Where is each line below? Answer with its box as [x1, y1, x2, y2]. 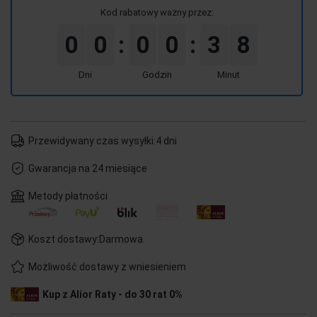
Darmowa [99, 234, 143, 245]
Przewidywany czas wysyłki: [28, 135, 156, 146]
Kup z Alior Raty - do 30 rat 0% [42, 289, 183, 300]
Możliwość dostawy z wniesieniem [28, 261, 186, 272]
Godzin [142, 69, 172, 80]
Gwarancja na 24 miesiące [28, 163, 147, 174]
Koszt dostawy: [28, 234, 99, 245]
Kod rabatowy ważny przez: [100, 7, 214, 18]
